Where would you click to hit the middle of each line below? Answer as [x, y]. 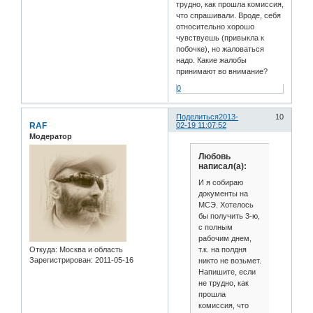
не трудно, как [223, 283]
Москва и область [90, 250]
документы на [223, 194]
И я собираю [220, 183]
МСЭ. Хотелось [226, 205]
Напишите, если [227, 272]
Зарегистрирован [60, 260]
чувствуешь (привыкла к [220, 38]
